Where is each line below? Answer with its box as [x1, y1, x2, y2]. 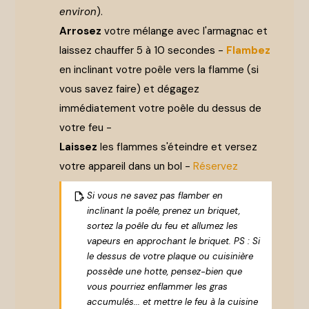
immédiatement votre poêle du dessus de [59, 101, 262, 116]
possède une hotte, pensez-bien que [86, 266, 242, 278]
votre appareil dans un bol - [59, 159, 194, 174]
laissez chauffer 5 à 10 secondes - [59, 43, 227, 58]
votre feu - [59, 121, 112, 135]
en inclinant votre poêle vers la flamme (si [59, 63, 259, 77]
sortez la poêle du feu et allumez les [86, 220, 238, 232]
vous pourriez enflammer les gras [86, 281, 228, 293]
